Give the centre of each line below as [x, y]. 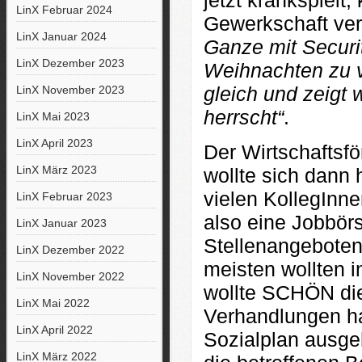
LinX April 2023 [54, 143]
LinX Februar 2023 [64, 196]
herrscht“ [243, 118]
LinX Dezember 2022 [70, 250]
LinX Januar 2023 [61, 223]
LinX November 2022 [70, 276]
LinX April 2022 [54, 330]
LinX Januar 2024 [61, 36]
